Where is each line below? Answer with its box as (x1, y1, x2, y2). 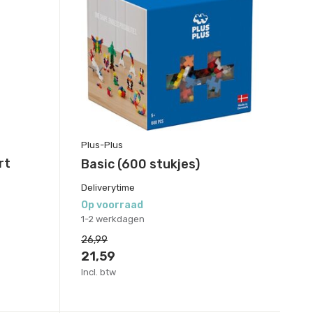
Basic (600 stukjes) (80, 156, 200, 173)
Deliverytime (80, 182, 135, 194)
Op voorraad (80, 199, 143, 212)
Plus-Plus (80, 140, 123, 151)
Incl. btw (80, 267, 116, 278)
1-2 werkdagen (80, 214, 145, 225)
